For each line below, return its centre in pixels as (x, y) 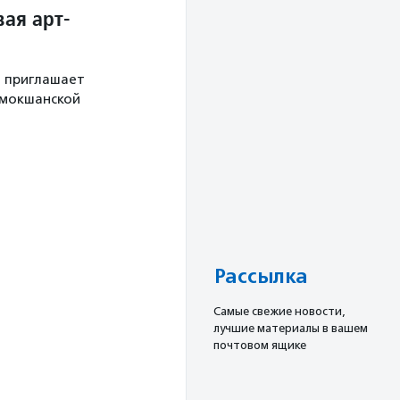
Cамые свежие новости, (279, 311)
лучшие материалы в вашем (291, 328)
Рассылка (260, 276)
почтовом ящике (260, 345)
